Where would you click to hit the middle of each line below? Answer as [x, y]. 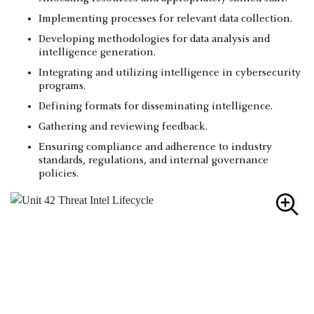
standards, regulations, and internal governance [153, 160]
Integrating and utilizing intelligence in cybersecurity [170, 73]
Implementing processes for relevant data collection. [165, 19]
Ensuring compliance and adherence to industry [155, 147]
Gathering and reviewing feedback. [123, 127]
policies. [59, 173]
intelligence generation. [97, 52]
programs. [62, 86]
